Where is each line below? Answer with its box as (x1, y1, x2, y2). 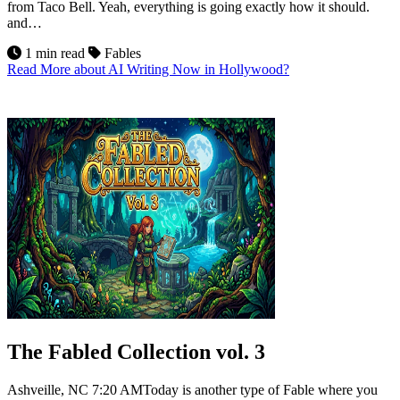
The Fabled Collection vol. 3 (7, 340, 265, 364)
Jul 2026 (179, 104, 221, 118)
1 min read (21, 46, 88, 62)
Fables (101, 46, 141, 62)
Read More (7, 62, 74, 78)
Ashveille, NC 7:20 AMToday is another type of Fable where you (7, 381, 378, 397)
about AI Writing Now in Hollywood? (74, 62, 289, 78)
